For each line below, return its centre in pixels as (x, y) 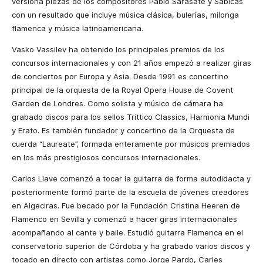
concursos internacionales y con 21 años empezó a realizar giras (131, 63)
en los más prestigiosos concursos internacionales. (106, 157)
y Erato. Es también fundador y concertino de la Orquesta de (123, 130)
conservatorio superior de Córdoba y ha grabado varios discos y (131, 246)
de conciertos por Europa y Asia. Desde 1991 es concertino (120, 76)
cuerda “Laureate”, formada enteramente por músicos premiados (131, 144)
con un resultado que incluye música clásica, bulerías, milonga (125, 15)
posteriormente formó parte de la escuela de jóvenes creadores (130, 192)
